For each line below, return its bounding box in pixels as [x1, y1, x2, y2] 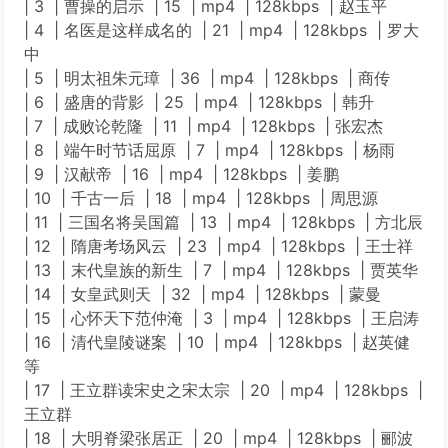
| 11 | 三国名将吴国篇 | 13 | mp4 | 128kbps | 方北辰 [24, 212, 423, 232]
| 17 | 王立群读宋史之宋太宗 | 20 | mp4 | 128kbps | [24, 380, 423, 400]
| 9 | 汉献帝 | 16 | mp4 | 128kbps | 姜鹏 [24, 164, 339, 184]
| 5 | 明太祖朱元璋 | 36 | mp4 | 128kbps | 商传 [24, 68, 390, 88]
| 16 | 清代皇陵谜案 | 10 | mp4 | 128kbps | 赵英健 [24, 332, 410, 352]
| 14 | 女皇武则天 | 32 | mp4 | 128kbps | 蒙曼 [24, 284, 381, 304]
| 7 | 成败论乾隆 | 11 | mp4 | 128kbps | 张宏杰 [24, 116, 383, 136]
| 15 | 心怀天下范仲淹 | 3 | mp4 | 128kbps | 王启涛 [24, 308, 419, 328]
